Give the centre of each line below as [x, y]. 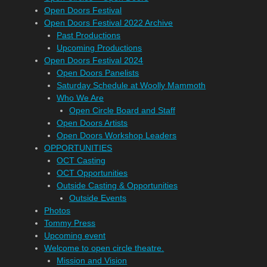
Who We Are [80, 98]
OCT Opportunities [92, 173]
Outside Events [98, 198]
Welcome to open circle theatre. [104, 248]
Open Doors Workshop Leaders [117, 135]
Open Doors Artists [92, 123]
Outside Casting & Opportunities [117, 185]
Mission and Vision [92, 260]
